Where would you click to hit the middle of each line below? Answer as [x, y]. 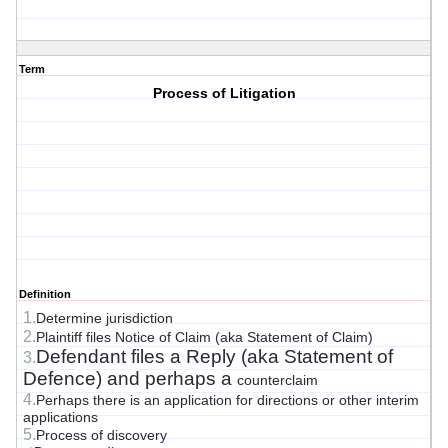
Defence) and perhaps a [130, 379]
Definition [45, 294]
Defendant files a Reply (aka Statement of [214, 357]
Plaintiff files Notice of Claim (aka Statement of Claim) [204, 337]
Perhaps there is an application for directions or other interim [227, 400]
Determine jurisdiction [104, 318]
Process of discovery [101, 435]
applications [60, 417]
